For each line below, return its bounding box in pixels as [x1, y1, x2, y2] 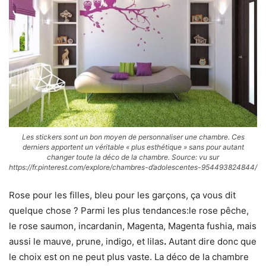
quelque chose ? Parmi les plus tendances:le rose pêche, [9, 204, 249, 216]
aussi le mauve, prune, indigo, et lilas [9, 235, 164, 247]
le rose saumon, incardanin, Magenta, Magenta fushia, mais [9, 220, 256, 232]
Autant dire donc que [166, 235, 256, 247]
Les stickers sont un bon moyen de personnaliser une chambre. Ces [21, 132, 245, 141]
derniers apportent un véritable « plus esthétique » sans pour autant [22, 142, 244, 151]
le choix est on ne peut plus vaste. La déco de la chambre [9, 251, 249, 262]
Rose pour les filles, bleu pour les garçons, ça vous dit [9, 189, 236, 201]
